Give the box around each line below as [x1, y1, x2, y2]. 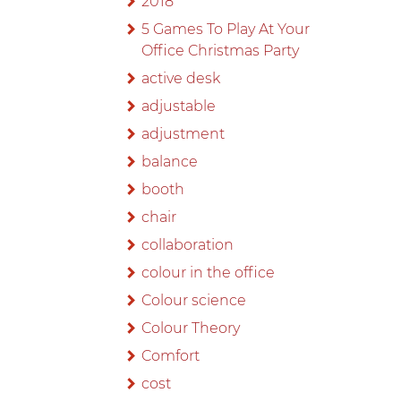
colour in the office [141, 264, 276, 282]
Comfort [141, 347, 200, 365]
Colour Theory [141, 320, 241, 337]
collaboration [141, 236, 235, 254]
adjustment [141, 125, 226, 143]
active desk [141, 70, 221, 88]
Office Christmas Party [141, 42, 300, 60]
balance [141, 153, 199, 171]
